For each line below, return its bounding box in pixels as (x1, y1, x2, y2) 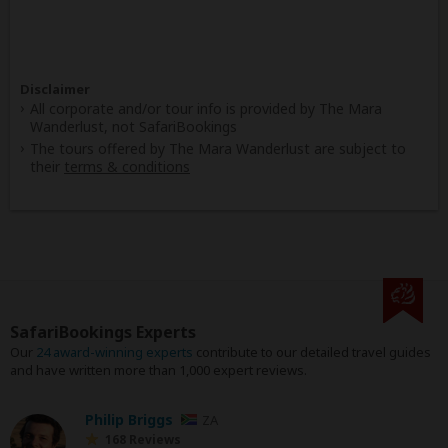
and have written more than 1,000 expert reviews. (10, 361, 307, 379)
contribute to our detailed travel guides (193, 343, 431, 361)
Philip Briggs (85, 410, 173, 429)
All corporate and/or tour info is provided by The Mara (30, 98, 382, 118)
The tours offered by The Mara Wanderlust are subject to (30, 138, 406, 158)
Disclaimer (20, 79, 90, 98)
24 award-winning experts (36, 343, 193, 361)
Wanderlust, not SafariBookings (30, 116, 237, 136)
